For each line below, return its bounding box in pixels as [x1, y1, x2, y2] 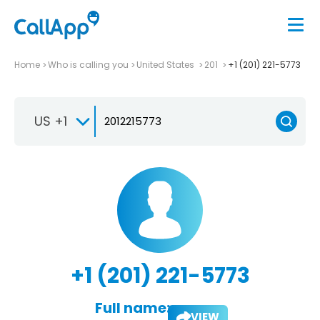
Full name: [94, 297, 170, 318]
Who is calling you [48, 58, 129, 71]
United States [136, 58, 196, 71]
